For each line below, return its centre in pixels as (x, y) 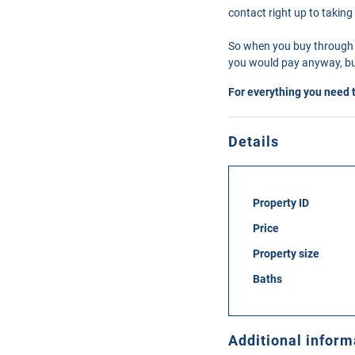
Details (254, 141)
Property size (286, 254)
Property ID (281, 203)
